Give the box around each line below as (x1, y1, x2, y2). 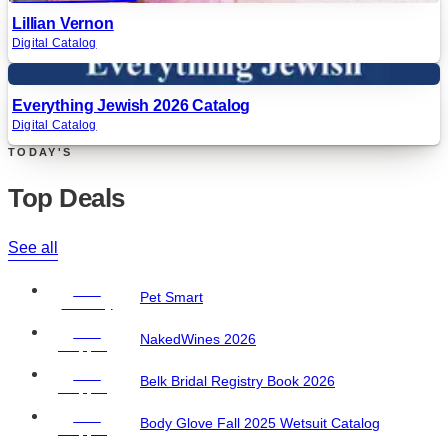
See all (8, 239, 58, 257)
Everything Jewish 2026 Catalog (12, 97, 251, 115)
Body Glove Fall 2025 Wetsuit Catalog (140, 416, 380, 432)
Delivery (61, 297, 113, 312)
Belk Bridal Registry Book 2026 (140, 374, 335, 390)
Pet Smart (140, 290, 203, 306)
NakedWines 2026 (140, 332, 256, 348)
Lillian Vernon (12, 15, 114, 33)
